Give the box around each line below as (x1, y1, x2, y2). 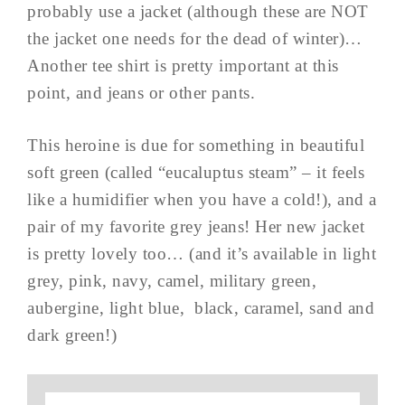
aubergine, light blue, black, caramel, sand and (27, 297, 374, 317)
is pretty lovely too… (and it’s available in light (27, 243, 376, 263)
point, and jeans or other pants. (27, 82, 260, 102)
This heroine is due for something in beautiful (27, 135, 364, 155)
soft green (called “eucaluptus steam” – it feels (27, 162, 364, 182)
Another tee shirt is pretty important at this (27, 55, 339, 75)
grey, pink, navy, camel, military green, (27, 270, 316, 290)
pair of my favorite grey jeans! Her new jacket (27, 216, 364, 236)
